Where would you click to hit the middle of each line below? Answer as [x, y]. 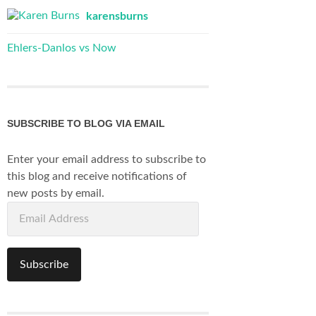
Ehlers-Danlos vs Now [62, 48]
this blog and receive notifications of [97, 177]
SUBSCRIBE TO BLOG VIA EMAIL [86, 124]
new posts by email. [56, 194]
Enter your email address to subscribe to [107, 160]
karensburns [117, 17]
